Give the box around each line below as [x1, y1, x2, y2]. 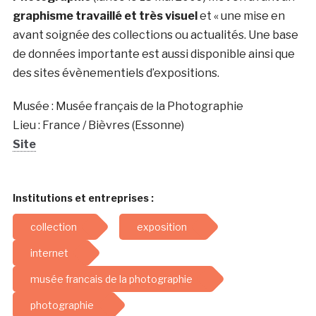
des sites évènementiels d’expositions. [12, 66, 219, 80]
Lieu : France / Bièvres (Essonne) [12, 119, 184, 133]
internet [30, 247, 68, 260]
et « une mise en [199, 9, 285, 23]
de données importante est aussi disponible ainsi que [12, 47, 295, 61]
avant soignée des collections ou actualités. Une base [12, 28, 298, 42]
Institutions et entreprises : [12, 192, 154, 205]
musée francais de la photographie [30, 273, 193, 286]
